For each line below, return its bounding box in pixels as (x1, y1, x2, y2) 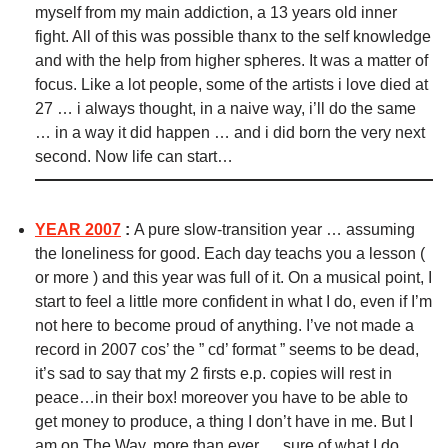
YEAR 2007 (35, 221, 121, 239)
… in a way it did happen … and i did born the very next (35, 124, 425, 142)
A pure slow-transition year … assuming (134, 221, 415, 239)
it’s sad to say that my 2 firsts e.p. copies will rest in (35, 365, 392, 383)
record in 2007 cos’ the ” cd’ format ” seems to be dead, (35, 341, 419, 359)
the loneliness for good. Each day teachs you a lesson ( (35, 245, 425, 263)
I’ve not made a (306, 317, 414, 335)
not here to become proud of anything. (35, 317, 306, 335)
